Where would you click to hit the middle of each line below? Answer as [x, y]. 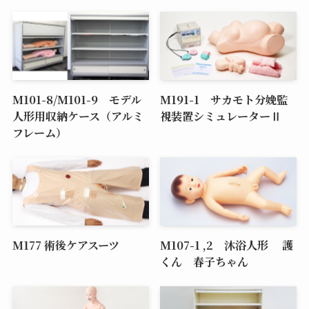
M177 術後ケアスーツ [66, 245]
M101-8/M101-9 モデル [77, 99]
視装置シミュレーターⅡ [221, 116]
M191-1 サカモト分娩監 [224, 99]
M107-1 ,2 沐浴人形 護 [227, 245]
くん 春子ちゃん [205, 261]
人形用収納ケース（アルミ [78, 116]
